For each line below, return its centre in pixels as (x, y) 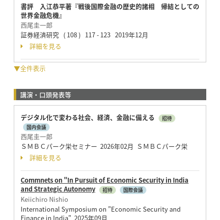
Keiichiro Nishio (44, 199)
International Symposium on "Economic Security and (100, 209)
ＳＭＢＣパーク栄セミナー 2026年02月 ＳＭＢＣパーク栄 (104, 146)
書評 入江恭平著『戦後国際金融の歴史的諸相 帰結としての (110, 6)
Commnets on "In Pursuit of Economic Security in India (104, 180)
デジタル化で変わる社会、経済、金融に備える (88, 117)
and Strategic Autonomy (58, 189)
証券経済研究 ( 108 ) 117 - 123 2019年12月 (84, 35)
